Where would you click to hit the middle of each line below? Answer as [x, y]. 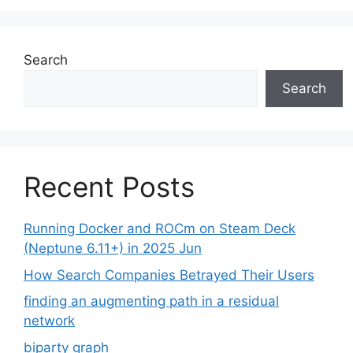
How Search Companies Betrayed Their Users [169, 275]
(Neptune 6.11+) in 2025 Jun [113, 248]
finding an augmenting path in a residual [151, 301]
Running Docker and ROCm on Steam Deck [160, 229]
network [49, 321]
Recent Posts [109, 187]
